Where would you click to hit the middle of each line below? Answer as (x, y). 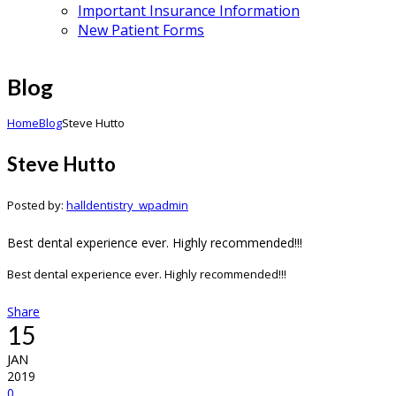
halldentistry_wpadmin (127, 205)
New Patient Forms (141, 30)
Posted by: (35, 205)
